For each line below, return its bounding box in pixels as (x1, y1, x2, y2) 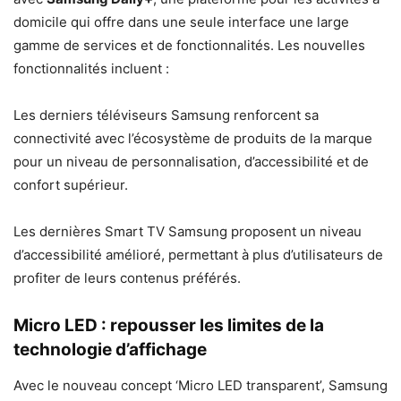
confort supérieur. (13, 176, 128, 194)
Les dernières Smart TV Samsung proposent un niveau (13, 223, 362, 241)
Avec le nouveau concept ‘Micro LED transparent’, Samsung (13, 377, 388, 395)
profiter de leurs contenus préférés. (13, 269, 241, 287)
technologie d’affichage (13, 339, 207, 361)
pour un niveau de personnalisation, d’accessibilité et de (13, 153, 369, 171)
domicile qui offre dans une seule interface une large (13, 13, 349, 31)
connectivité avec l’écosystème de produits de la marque (13, 130, 372, 148)
